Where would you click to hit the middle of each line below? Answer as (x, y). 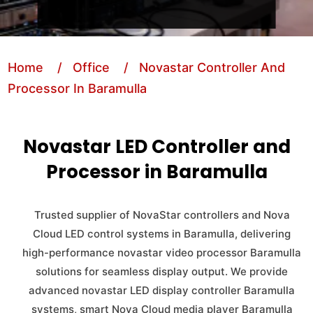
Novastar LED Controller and (156, 147)
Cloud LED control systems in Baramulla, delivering (162, 234)
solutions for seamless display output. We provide (162, 271)
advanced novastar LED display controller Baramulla (162, 290)
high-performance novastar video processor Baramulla (162, 253)
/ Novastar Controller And (199, 67)
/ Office (79, 67)
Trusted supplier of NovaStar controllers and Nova (162, 215)
